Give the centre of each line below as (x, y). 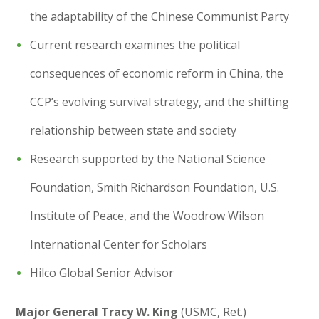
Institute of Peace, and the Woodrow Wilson (147, 215)
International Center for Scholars (119, 244)
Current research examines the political (135, 45)
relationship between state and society (134, 130)
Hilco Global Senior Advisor (102, 272)
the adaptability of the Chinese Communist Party (160, 16)
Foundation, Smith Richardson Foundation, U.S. (155, 187)
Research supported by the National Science (148, 158)
